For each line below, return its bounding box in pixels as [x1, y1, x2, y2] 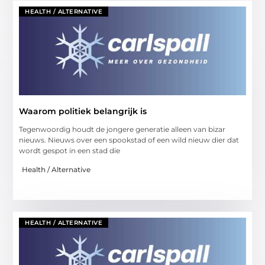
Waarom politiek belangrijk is [19, 105, 147, 117]
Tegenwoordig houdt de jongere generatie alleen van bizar [19, 124, 226, 134]
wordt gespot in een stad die [19, 146, 121, 155]
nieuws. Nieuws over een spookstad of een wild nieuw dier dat [19, 135, 240, 144]
